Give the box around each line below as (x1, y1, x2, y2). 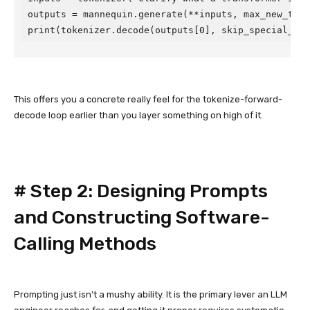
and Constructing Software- (14, 206, 270, 228)
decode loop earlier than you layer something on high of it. (14, 110, 263, 120)
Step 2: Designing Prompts (30, 180, 268, 202)
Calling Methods (14, 232, 156, 255)
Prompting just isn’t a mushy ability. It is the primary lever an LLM (14, 289, 287, 300)
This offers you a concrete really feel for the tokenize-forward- (14, 94, 282, 104)
